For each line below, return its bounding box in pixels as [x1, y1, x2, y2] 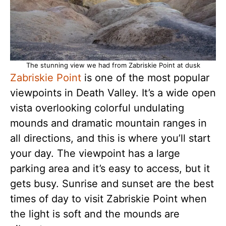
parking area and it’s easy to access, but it [10, 162, 210, 175]
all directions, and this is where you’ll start [10, 132, 210, 144]
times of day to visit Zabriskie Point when [10, 193, 207, 205]
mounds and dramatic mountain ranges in [10, 117, 207, 129]
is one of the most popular [81, 72, 209, 84]
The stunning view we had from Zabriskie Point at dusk [26, 61, 200, 69]
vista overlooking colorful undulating [10, 102, 184, 114]
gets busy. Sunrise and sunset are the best [10, 178, 214, 190]
